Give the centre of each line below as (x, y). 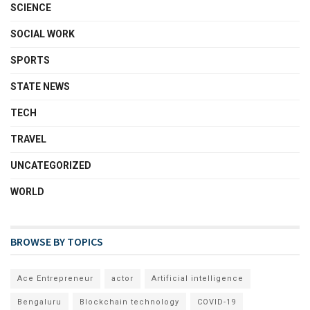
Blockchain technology (129, 302)
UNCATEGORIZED (51, 165)
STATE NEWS (40, 86)
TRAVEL (28, 139)
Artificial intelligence (198, 278)
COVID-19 (217, 302)
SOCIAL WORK (43, 34)
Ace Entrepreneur (55, 278)
